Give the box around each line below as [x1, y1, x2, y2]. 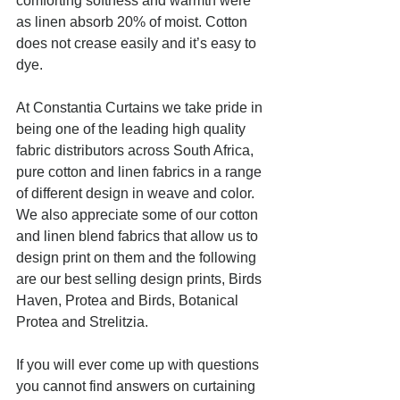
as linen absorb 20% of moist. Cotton [16, 14, 251, 29]
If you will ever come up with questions [16, 357, 262, 372]
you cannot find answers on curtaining [16, 379, 259, 394]
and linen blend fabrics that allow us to [16, 229, 262, 244]
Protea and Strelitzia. [16, 314, 148, 329]
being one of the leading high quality [16, 121, 249, 137]
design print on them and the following [16, 250, 260, 265]
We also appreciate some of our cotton [16, 207, 262, 222]
